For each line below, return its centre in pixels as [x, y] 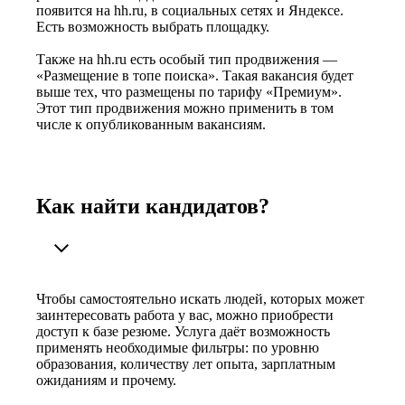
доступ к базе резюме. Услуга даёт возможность [183, 331]
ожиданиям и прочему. [106, 380]
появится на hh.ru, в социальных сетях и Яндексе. [190, 11]
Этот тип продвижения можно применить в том [185, 108]
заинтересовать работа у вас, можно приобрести [185, 315]
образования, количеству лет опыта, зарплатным [186, 363]
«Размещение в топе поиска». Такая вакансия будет [195, 76]
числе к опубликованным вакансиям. [151, 125]
